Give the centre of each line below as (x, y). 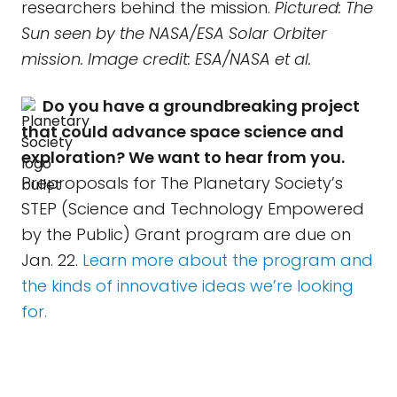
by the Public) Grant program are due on (186, 234)
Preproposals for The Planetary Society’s (182, 183)
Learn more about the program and (228, 260)
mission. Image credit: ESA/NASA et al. (168, 58)
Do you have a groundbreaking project (201, 105)
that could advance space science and (183, 131)
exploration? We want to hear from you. (183, 157)
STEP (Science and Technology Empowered (193, 208)
